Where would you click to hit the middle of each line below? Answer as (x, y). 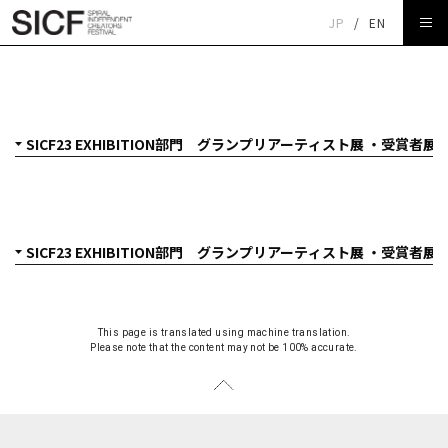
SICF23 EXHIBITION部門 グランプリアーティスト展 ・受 (224, 67)
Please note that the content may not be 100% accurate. (224, 347)
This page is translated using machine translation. (224, 332)
